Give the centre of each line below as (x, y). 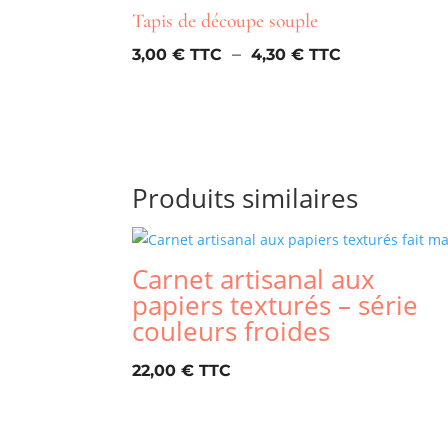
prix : (361, 104)
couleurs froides (231, 330)
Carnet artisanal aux (253, 278)
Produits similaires (245, 197)
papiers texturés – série (275, 304)
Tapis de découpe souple (225, 21)
